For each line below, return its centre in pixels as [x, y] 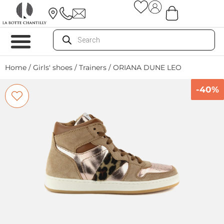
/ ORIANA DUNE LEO [144, 67]
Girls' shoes [53, 67]
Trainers [93, 67]
